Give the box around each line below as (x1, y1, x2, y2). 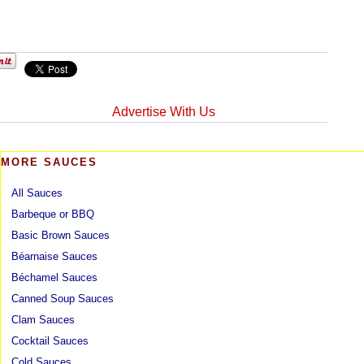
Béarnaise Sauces (11, 250, 97, 263)
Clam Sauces (11, 314, 75, 327)
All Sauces (11, 187, 63, 200)
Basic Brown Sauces (11, 229, 110, 242)
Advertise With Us (112, 105, 216, 119)
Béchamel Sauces (11, 271, 97, 284)
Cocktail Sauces (11, 335, 89, 348)
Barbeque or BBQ (11, 208, 94, 221)
